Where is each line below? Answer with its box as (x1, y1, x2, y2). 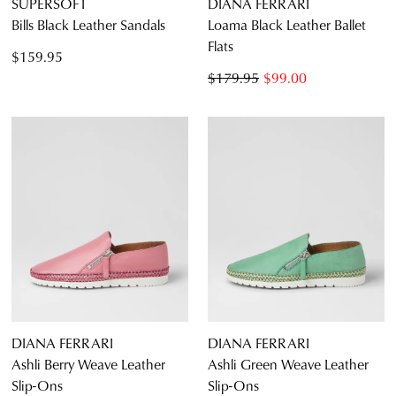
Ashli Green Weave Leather (208, 353, 369, 374)
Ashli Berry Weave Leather (11, 353, 165, 374)
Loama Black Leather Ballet (208, 14, 366, 35)
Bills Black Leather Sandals (11, 14, 165, 35)
